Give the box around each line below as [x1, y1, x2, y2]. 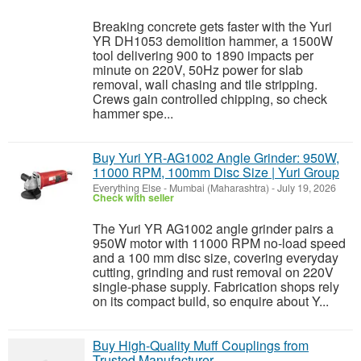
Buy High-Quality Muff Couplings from [93, 336, 309, 355]
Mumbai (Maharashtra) [169, 180, 269, 195]
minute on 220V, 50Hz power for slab [93, 60, 303, 79]
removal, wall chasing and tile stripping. [93, 75, 317, 93]
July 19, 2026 [275, 180, 336, 195]
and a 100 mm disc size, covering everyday [93, 248, 338, 267]
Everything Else [93, 180, 161, 195]
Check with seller [93, 190, 174, 205]
